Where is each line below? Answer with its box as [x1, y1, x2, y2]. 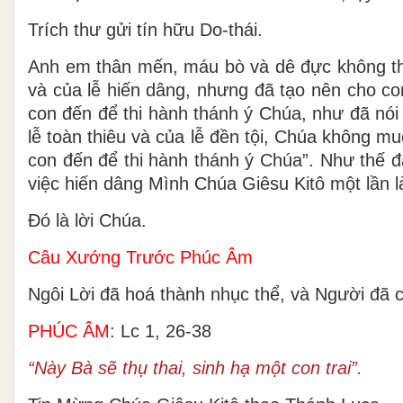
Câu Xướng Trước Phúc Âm [28, 246, 253, 267]
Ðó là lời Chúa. [28, 210, 147, 230]
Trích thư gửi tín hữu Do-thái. [28, 19, 263, 40]
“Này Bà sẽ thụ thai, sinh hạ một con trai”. [28, 357, 363, 378]
